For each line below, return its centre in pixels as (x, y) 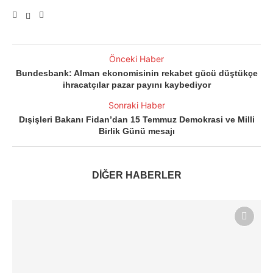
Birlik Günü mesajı (136, 131)
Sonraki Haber (136, 105)
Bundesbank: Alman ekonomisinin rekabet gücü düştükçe (136, 73)
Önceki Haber (136, 59)
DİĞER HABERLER (136, 175)
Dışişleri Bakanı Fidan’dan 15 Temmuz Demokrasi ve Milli (136, 120)
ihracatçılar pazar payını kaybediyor (136, 85)
